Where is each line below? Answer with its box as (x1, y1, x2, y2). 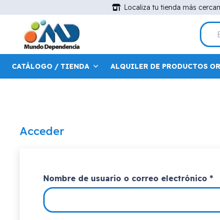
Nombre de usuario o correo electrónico (43, 173, 210, 183)
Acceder (20, 124, 64, 138)
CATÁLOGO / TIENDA (12, 62, 90, 71)
